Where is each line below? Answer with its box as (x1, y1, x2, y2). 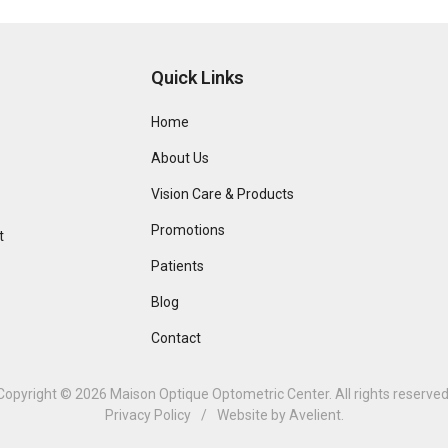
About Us (151, 150, 210, 167)
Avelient (288, 407, 341, 424)
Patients (151, 258, 205, 275)
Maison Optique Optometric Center (110, 386, 329, 403)
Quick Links (151, 67, 245, 89)
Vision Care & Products (151, 186, 295, 203)
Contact (151, 330, 202, 347)
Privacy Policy (104, 407, 191, 424)
